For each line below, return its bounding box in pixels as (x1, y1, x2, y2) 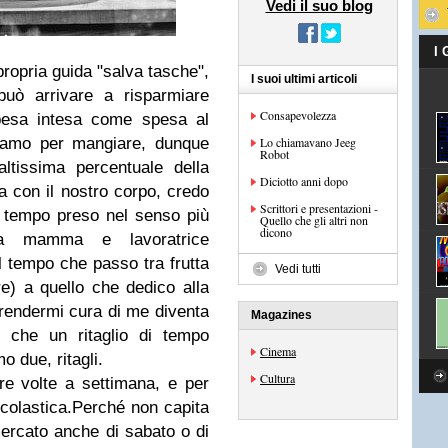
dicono (260, 224, 292, 240)
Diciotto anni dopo (260, 173, 348, 189)
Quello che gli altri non (260, 212, 368, 228)
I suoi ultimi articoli (251, 72, 357, 86)
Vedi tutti (275, 262, 321, 276)
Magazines (251, 308, 312, 322)
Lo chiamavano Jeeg (260, 134, 356, 150)
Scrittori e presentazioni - (260, 200, 378, 216)
